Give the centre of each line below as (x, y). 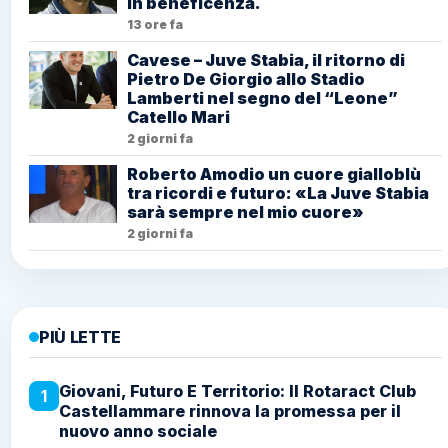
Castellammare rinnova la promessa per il (230, 410)
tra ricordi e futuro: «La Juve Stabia (278, 192)
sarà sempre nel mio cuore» (245, 211)
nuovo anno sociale (138, 430)
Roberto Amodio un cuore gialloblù (274, 173)
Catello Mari (178, 116)
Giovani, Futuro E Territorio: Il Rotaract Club (237, 390)
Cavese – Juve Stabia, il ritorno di (266, 59)
